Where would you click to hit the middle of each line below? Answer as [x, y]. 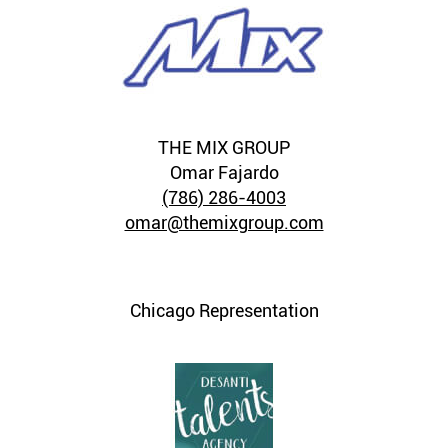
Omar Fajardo [224, 172]
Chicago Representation [224, 310]
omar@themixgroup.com [224, 222]
